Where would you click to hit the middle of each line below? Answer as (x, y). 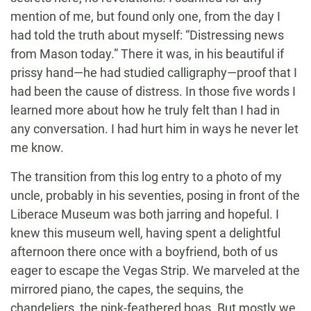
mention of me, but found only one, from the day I (145, 17)
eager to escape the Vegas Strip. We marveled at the (155, 271)
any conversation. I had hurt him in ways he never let (154, 129)
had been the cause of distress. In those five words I (153, 92)
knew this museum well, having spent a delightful (145, 233)
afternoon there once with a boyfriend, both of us (144, 252)
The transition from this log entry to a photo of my (146, 177)
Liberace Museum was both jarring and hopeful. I (145, 215)
